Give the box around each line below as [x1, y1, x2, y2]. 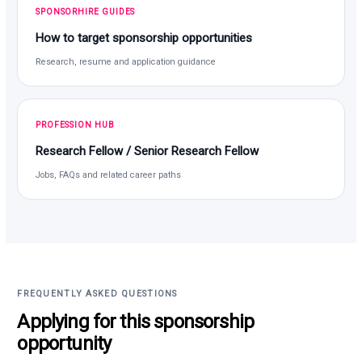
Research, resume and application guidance [36, 56, 217, 67]
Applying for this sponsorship [17, 309, 255, 333]
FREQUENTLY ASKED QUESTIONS [17, 288, 178, 299]
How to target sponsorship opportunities [36, 30, 253, 45]
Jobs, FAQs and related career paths [36, 169, 182, 180]
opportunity [17, 331, 112, 355]
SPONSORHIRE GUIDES [36, 6, 136, 17]
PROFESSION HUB [36, 119, 115, 130]
